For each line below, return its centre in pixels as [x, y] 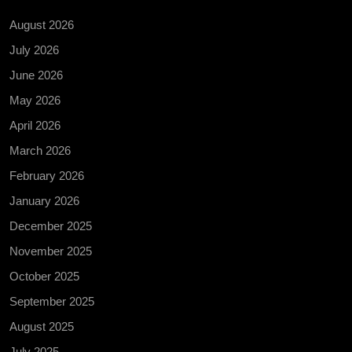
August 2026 [42, 24]
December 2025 [51, 225]
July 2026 [34, 49]
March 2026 [40, 150]
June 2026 [36, 75]
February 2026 [47, 175]
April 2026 [35, 125]
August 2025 [42, 326]
